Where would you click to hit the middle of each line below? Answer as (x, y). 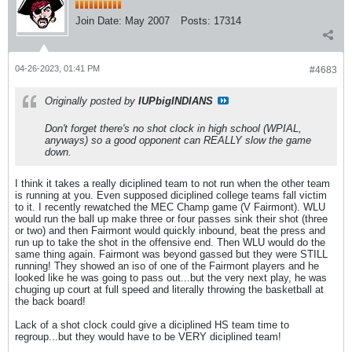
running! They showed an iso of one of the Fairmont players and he (167, 266)
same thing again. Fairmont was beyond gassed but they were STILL (171, 254)
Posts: (196, 21)
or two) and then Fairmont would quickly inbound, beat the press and (170, 231)
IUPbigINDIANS (176, 101)
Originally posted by (92, 101)
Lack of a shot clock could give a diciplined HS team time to (152, 325)
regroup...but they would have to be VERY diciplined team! (148, 337)
